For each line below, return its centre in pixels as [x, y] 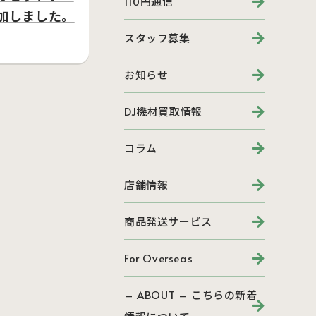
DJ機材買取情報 [163, 111]
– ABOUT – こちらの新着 [191, 294]
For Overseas [159, 258]
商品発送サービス [168, 221]
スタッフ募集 [157, 38]
